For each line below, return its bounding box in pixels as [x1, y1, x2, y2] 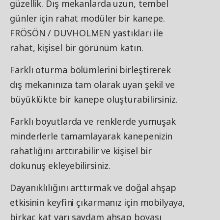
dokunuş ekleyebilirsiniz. [10, 160, 110, 172]
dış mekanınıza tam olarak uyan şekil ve [10, 79, 175, 91]
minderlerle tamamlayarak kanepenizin [10, 130, 173, 142]
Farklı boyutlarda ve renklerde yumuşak [10, 115, 176, 128]
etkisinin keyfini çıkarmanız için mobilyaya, [10, 196, 185, 209]
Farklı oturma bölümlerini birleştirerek [10, 64, 171, 76]
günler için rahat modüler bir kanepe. [10, 12, 165, 25]
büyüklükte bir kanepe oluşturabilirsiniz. [10, 93, 178, 106]
